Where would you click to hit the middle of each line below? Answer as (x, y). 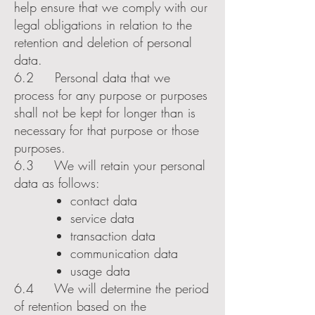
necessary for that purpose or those (107, 130)
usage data (100, 271)
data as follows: (57, 183)
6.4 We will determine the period (111, 288)
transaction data (113, 236)
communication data (124, 253)
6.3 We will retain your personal (110, 165)
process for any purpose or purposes (111, 95)
